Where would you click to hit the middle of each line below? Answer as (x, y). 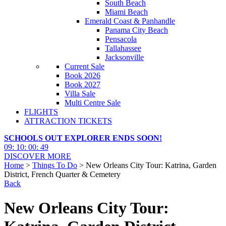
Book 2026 (82, 75)
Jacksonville (124, 57)
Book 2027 (82, 84)
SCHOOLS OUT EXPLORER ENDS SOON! (83, 138)
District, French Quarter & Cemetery (62, 174)
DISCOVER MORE (38, 156)
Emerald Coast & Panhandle (130, 21)
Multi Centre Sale (93, 103)
